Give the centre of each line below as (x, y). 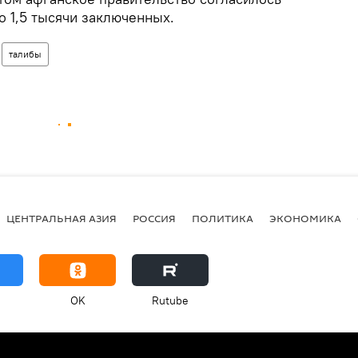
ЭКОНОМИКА (305, 218)
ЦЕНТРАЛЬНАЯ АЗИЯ (62, 218)
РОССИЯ (154, 218)
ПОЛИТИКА (223, 218)
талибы (25, 54)
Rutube (170, 301)
